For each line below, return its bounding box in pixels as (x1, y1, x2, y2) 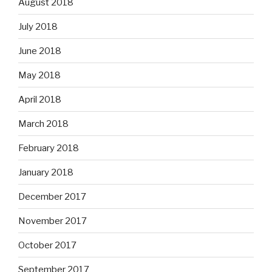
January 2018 (18, 166, 73, 178)
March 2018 (18, 118, 69, 129)
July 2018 (18, 21, 58, 32)
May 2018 (18, 69, 61, 81)
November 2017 (18, 215, 87, 226)
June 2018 (18, 45, 61, 56)
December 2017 (18, 191, 86, 202)
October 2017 (18, 239, 76, 251)
